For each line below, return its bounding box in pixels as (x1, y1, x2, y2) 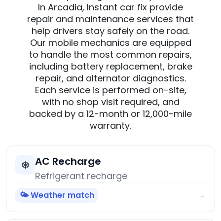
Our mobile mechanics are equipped (30, 37, 191, 49)
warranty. (90, 119, 131, 132)
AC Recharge (35, 154, 101, 169)
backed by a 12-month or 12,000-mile (29, 108, 192, 120)
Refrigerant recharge (35, 170, 127, 183)
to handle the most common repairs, (29, 48, 192, 61)
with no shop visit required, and (41, 96, 180, 109)
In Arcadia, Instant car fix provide (38, 1, 183, 14)
